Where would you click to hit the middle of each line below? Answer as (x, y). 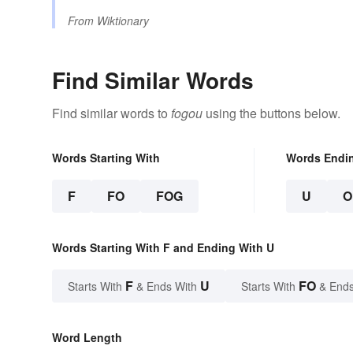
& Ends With (167, 286)
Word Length (87, 338)
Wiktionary (123, 21)
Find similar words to (111, 113)
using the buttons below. (271, 113)
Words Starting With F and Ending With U (163, 248)
